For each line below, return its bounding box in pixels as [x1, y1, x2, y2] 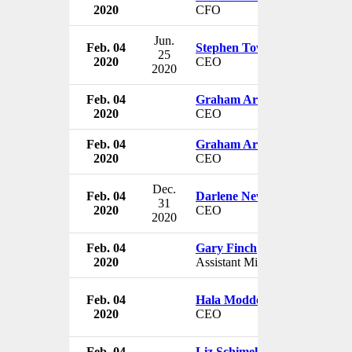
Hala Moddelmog [196, 292, 288, 306]
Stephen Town [196, 40, 273, 54]
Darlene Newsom [196, 189, 287, 203]
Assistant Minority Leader [196, 255, 324, 269]
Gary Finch [196, 240, 257, 255]
